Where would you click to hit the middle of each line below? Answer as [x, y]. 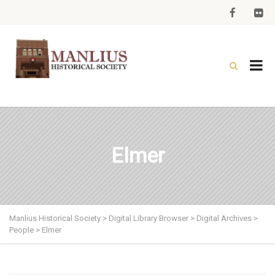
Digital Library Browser [149, 218]
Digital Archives [224, 218]
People [21, 230]
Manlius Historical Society [55, 218]
